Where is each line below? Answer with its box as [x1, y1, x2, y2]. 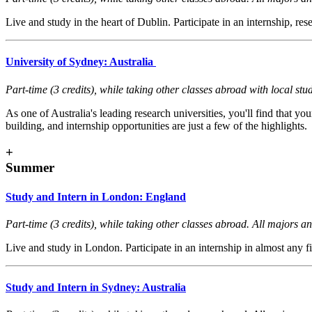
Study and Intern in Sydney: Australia [6, 281, 186, 294]
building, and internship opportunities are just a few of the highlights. [6, 119, 307, 132]
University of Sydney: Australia [6, 56, 156, 68]
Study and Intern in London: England [6, 190, 186, 203]
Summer [6, 160, 54, 175]
